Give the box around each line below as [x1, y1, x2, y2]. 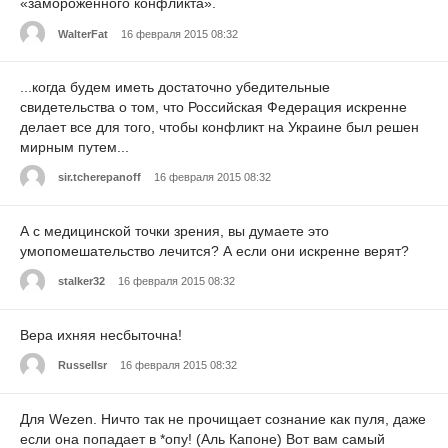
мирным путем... [20, 139, 129, 156]
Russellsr [58, 359, 107, 372]
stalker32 [58, 275, 105, 288]
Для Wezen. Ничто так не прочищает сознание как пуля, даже [20, 410, 426, 427]
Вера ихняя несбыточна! [20, 326, 182, 343]
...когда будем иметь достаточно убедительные [20, 79, 330, 96]
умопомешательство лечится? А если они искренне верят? [20, 242, 409, 259]
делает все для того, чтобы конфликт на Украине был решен [20, 119, 419, 136]
